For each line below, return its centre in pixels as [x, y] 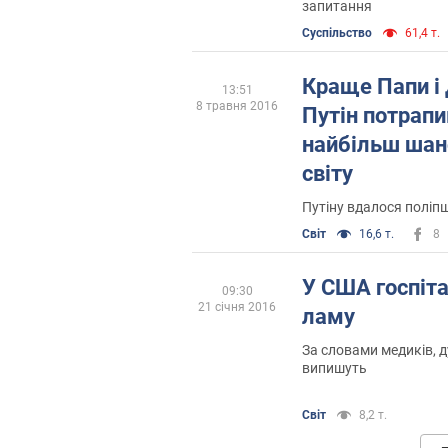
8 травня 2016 [237, 105]
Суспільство [337, 32]
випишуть [334, 367]
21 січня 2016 [237, 306]
